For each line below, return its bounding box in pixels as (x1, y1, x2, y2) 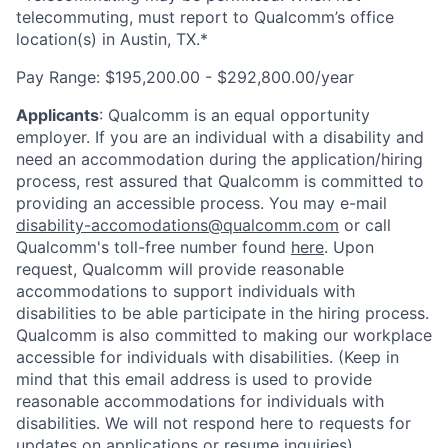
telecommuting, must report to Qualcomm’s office (16, 6, 394, 27)
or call (339, 214, 391, 235)
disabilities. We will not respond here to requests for (16, 412, 411, 433)
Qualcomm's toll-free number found (16, 236, 291, 257)
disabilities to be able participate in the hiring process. (16, 302, 429, 323)
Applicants (16, 104, 99, 125)
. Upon (324, 236, 374, 257)
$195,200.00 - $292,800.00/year (105, 66, 354, 87)
